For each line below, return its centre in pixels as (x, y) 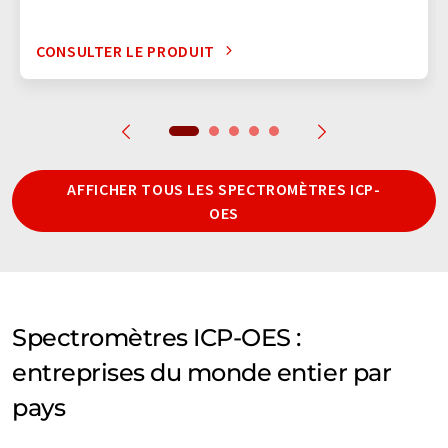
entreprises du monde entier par (202, 372)
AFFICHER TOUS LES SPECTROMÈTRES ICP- (224, 188)
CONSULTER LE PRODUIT (125, 50)
